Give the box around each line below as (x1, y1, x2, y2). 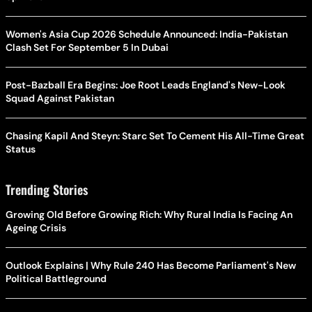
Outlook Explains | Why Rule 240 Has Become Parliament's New (6, 258, 296, 272)
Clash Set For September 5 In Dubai (6, 40, 169, 54)
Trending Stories (6, 180, 88, 198)
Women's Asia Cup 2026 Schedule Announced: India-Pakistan (6, 27, 288, 40)
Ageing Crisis (6, 221, 66, 234)
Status (6, 142, 36, 155)
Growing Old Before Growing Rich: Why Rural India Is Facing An (6, 208, 292, 221)
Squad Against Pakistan (6, 91, 114, 104)
